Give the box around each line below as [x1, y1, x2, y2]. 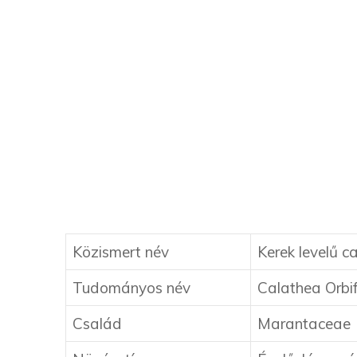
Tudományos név [73, 278, 190, 298]
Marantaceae [257, 314, 351, 334]
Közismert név [73, 242, 169, 262]
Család [73, 314, 122, 334]
